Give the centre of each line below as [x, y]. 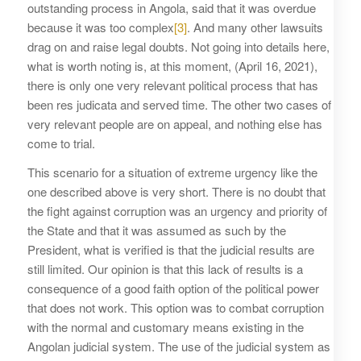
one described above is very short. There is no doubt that [176, 192]
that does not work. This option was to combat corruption [175, 308]
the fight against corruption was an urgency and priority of [177, 211]
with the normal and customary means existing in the [165, 327]
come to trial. [61, 143]
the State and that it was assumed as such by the [156, 230]
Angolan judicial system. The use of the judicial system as [178, 346]
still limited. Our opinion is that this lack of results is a [165, 269]
